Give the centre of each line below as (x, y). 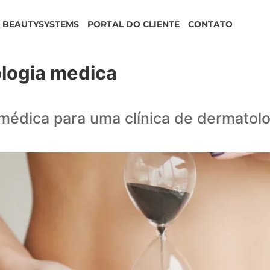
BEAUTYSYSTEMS (41, 24)
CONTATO (211, 24)
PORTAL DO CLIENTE (134, 24)
